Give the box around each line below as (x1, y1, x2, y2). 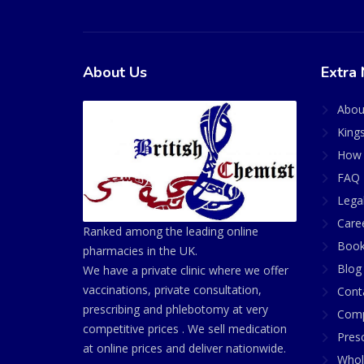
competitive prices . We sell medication (83, 320, 287, 336)
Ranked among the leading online (83, 223, 258, 239)
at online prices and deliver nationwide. (83, 340, 286, 356)
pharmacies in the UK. (83, 242, 197, 258)
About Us (83, 62, 147, 82)
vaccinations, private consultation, (83, 281, 262, 297)
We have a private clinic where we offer (83, 262, 288, 278)
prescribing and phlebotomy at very (83, 301, 268, 317)
